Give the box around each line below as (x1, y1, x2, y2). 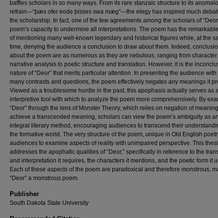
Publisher (10, 190, 39, 198)
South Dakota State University (10, 200, 89, 206)
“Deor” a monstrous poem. (10, 175, 79, 182)
